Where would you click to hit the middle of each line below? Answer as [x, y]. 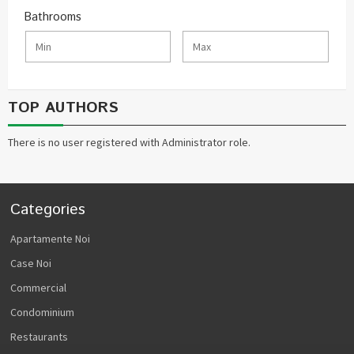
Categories [48, 209]
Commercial [39, 287]
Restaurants [40, 336]
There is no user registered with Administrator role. [129, 142]
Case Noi [31, 263]
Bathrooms [53, 17]
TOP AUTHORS [63, 107]
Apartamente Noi [51, 238]
